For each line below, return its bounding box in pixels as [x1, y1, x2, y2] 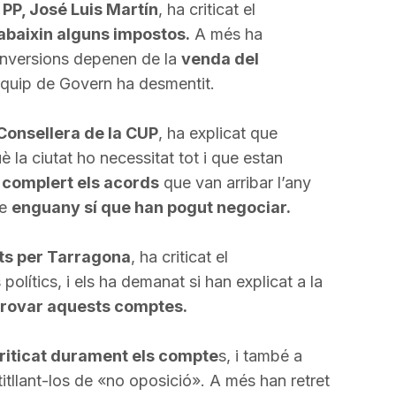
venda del [180, 49, 259, 68]
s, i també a [217, 346, 302, 365]
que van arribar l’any [158, 173, 311, 192]
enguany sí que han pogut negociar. [11, 198, 291, 217]
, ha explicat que [157, 124, 278, 142]
